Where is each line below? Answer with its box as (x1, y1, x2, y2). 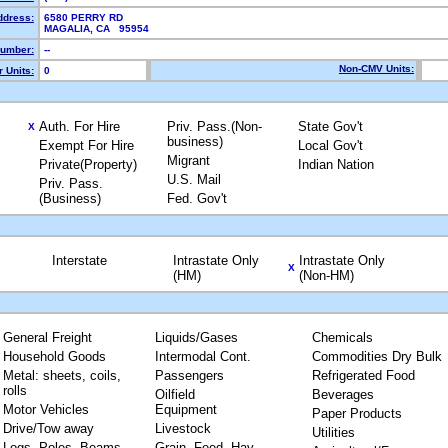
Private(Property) (39, 157, 137, 172)
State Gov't (298, 119, 363, 134)
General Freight (3, 330, 92, 345)
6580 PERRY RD (44, 12, 123, 23)
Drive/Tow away (3, 421, 94, 436)
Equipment (155, 402, 217, 417)
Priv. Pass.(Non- (167, 119, 262, 134)
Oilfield (155, 387, 195, 402)
